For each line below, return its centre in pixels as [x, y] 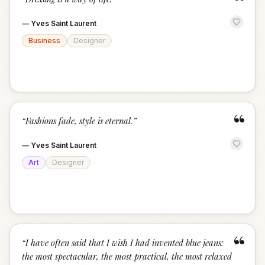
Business [44, 41]
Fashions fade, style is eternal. [79, 121]
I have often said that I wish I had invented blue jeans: [125, 243]
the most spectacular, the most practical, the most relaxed [127, 256]
